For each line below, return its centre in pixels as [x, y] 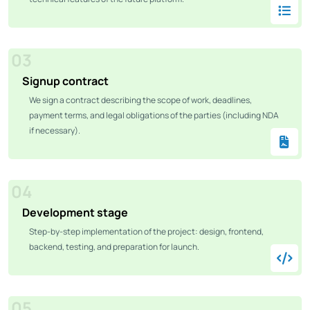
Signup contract [65, 81]
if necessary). [55, 130]
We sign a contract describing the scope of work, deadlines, [140, 100]
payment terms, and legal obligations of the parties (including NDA [154, 115]
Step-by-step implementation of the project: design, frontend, [146, 231]
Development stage [75, 212]
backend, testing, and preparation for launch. [114, 246]
